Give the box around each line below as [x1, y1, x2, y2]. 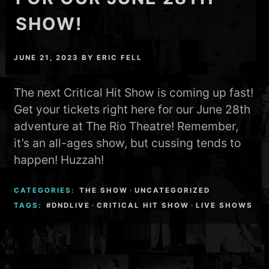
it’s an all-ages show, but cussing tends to [14, 135, 241, 150]
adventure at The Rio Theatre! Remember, [14, 118, 239, 133]
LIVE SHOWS [196, 201, 253, 210]
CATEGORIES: [14, 186, 78, 195]
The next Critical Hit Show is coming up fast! [14, 85, 254, 100]
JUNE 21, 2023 [14, 53, 79, 62]
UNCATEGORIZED [134, 186, 211, 195]
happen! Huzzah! [14, 152, 104, 167]
